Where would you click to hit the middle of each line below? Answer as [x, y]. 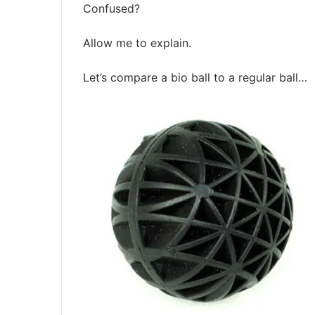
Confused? [111, 9]
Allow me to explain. [137, 43]
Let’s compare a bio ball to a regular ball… [195, 78]
